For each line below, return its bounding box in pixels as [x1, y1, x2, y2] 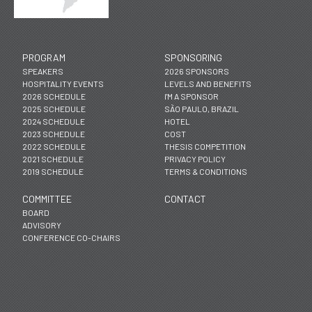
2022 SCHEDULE [22, 141, 86, 151]
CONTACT [164, 193, 206, 205]
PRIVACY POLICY [164, 154, 226, 164]
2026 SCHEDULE [22, 91, 86, 101]
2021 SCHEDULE [22, 154, 84, 164]
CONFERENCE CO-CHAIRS [22, 233, 120, 242]
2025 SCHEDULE [22, 104, 86, 114]
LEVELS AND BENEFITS [164, 79, 251, 88]
